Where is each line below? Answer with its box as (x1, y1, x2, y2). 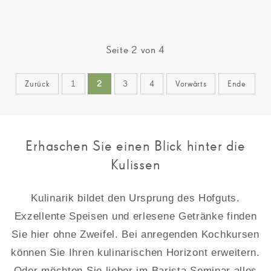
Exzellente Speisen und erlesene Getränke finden (14, 209, 257, 222)
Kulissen (110, 156, 161, 173)
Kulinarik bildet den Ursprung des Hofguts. (31, 191, 240, 204)
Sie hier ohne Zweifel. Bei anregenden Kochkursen (11, 227, 260, 240)
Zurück (25, 79, 50, 89)
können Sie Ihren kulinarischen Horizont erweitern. (11, 246, 260, 258)
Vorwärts (175, 79, 207, 89)
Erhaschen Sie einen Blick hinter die (25, 137, 246, 154)
